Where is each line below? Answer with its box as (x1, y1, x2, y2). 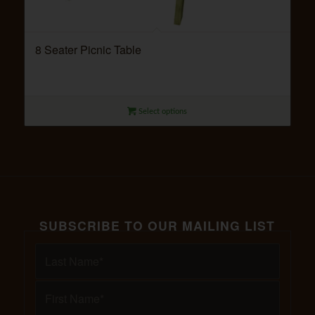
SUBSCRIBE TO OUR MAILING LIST (39, 217, 276, 235)
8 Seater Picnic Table (34, 41, 141, 58)
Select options (136, 108, 188, 116)
